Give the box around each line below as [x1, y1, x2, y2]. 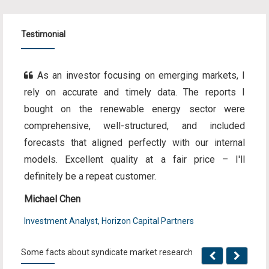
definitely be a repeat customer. [24, 171, 156, 182]
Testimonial [21, 29, 65, 39]
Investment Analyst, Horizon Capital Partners [24, 216, 194, 226]
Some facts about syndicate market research [21, 247, 193, 257]
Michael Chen [24, 193, 80, 205]
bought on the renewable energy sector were [24, 103, 245, 115]
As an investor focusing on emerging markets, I [33, 70, 245, 81]
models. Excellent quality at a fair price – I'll [24, 154, 245, 165]
